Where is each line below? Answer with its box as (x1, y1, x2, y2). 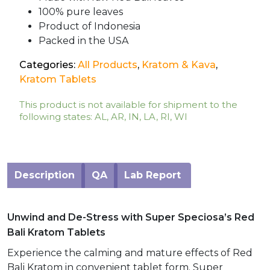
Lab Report (124, 169, 181, 181)
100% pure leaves (39, 5, 123, 17)
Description (14, 169, 75, 181)
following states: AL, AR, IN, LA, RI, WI (19, 110, 187, 122)
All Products (78, 58, 137, 71)
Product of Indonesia (39, 20, 140, 32)
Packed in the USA (39, 34, 128, 46)
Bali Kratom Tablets (7, 226, 105, 238)
